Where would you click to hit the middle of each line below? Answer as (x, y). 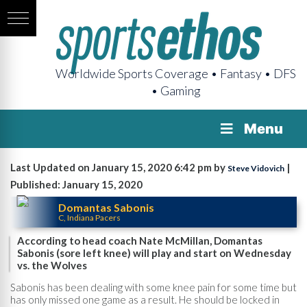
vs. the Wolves (52, 265)
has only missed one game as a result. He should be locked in (145, 299)
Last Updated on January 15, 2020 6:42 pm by (119, 167)
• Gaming (176, 90)
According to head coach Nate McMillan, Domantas (140, 241)
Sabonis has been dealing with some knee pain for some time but (153, 287)
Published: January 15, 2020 (76, 184)
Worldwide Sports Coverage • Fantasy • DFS (176, 73)
